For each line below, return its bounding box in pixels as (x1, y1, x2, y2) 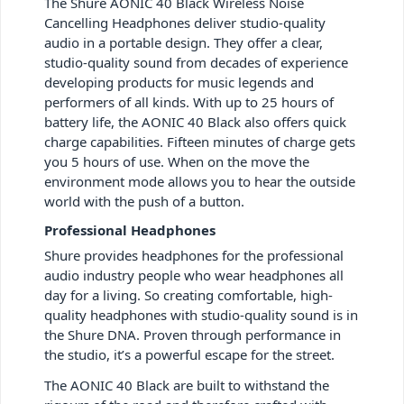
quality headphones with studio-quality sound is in (44, 305, 358, 324)
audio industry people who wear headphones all (44, 265, 344, 284)
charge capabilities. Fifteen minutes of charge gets (44, 132, 355, 151)
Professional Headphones (44, 220, 216, 239)
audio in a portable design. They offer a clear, (44, 32, 323, 51)
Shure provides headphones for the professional (44, 245, 344, 264)
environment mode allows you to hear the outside (44, 171, 355, 190)
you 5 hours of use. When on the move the (44, 151, 309, 170)
